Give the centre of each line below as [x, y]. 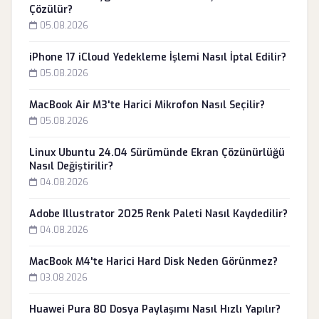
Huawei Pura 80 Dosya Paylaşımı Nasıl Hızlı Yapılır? [155, 309]
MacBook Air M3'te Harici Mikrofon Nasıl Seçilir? [147, 105]
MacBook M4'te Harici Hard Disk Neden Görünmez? [153, 262]
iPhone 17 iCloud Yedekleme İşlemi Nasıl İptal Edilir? [158, 57]
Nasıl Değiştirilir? [71, 166]
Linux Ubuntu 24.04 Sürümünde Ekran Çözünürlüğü [157, 153]
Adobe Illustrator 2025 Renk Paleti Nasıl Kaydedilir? [158, 214]
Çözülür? [51, 10]
